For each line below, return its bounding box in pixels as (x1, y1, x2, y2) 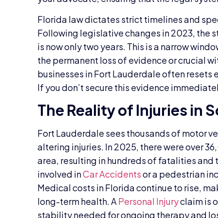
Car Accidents (83, 168, 142, 180)
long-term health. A (37, 195, 119, 207)
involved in (37, 168, 83, 180)
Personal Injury (118, 195, 179, 207)
